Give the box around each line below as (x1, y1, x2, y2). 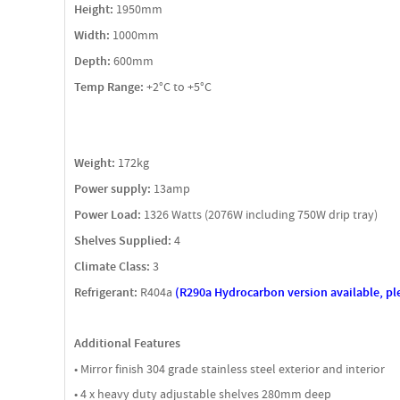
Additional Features (74, 335, 180, 352)
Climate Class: (74, 258, 150, 275)
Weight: (74, 154, 115, 171)
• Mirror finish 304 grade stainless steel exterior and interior (74, 361, 385, 377)
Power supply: (74, 180, 151, 197)
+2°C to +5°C (144, 79, 212, 95)
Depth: (74, 53, 111, 70)
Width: (74, 27, 110, 44)
